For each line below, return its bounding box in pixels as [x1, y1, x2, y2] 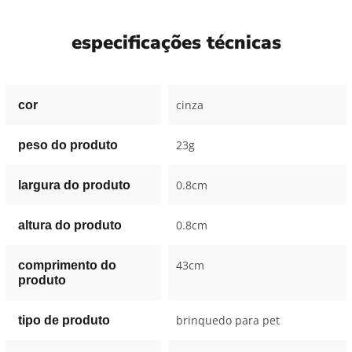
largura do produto [17, 178, 130, 192]
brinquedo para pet [175, 313, 280, 328]
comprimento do [17, 258, 116, 273]
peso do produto [17, 138, 118, 152]
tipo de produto [17, 313, 110, 328]
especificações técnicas [71, 30, 281, 56]
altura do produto [17, 218, 122, 233]
